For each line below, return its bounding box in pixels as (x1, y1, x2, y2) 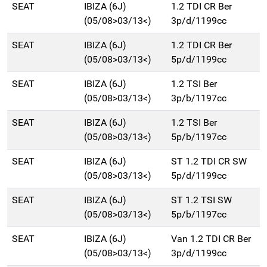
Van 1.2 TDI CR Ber (171, 233, 251, 245)
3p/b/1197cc (171, 92, 226, 104)
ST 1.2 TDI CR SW (171, 156, 247, 167)
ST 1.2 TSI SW (171, 194, 232, 206)
